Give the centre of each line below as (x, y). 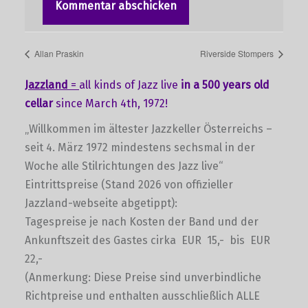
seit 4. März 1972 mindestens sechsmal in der (140, 148)
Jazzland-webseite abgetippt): (101, 203)
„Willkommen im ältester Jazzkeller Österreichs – (148, 129)
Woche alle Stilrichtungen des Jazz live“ (124, 166)
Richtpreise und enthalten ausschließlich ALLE (142, 296)
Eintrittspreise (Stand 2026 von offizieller (129, 185)
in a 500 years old (225, 85)
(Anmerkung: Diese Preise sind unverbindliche (143, 278)
